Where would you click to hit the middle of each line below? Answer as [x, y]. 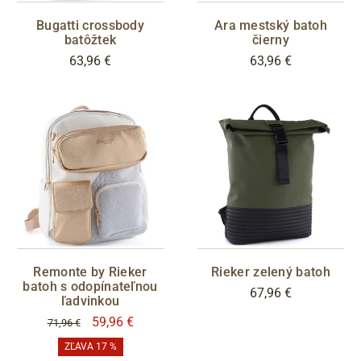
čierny [271, 40]
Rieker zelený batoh [271, 272]
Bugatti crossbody [90, 26]
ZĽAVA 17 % [90, 347]
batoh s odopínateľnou [90, 287]
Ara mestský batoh [271, 26]
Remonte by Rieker [90, 272]
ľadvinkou [90, 301]
